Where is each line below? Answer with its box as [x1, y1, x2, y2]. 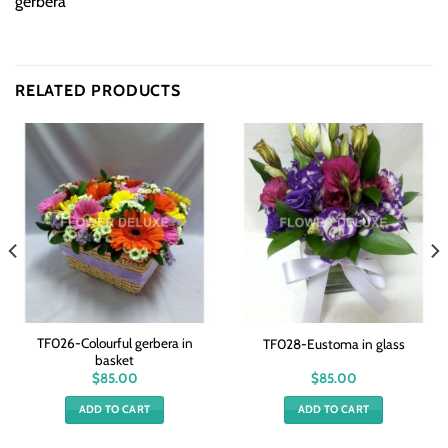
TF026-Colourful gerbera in [36, 334, 193, 351]
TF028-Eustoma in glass [262, 335, 405, 352]
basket [95, 351, 134, 368]
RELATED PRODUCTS [15, 81, 181, 101]
